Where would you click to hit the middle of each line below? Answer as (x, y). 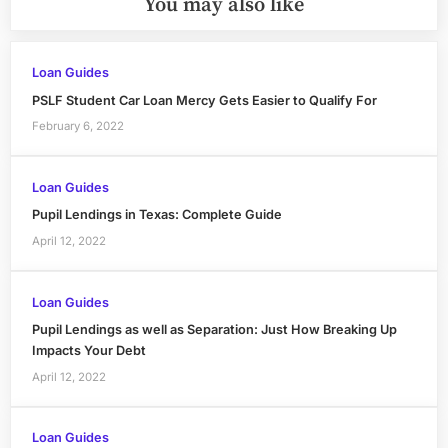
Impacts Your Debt (88, 351)
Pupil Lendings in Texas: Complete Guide (156, 215)
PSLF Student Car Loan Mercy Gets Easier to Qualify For (204, 100)
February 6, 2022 (77, 126)
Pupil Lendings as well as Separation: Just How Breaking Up (214, 330)
